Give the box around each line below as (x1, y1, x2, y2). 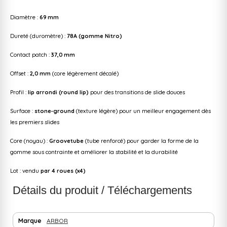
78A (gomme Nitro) (67, 32, 122, 40)
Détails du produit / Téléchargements (13, 183, 192, 197)
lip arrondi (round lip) (28, 88, 89, 96)
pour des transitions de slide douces (89, 88, 186, 96)
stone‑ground (34, 107, 74, 115)
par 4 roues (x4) (41, 167, 86, 174)
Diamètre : (10, 13, 40, 21)
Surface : (10, 107, 34, 115)
